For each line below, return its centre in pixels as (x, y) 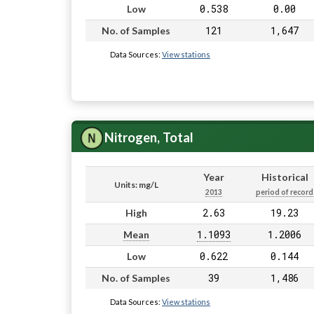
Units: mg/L (136, 185)
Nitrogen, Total (149, 137)
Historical (285, 177)
